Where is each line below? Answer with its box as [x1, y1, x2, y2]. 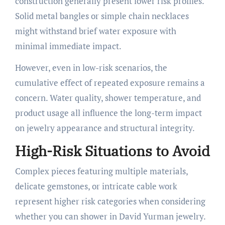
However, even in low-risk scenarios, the [15, 62, 167, 74]
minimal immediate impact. [15, 40, 122, 52]
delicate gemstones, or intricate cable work [15, 180, 177, 192]
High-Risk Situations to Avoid [15, 142, 210, 161]
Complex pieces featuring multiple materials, [15, 165, 188, 177]
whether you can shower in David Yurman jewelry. [15, 210, 205, 222]
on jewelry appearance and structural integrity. [15, 122, 195, 134]
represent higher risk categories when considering [15, 195, 205, 207]
